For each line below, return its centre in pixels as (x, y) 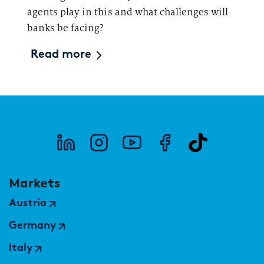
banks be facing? (66, 28)
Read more (61, 55)
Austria (28, 204)
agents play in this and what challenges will (128, 12)
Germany (33, 226)
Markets (34, 183)
